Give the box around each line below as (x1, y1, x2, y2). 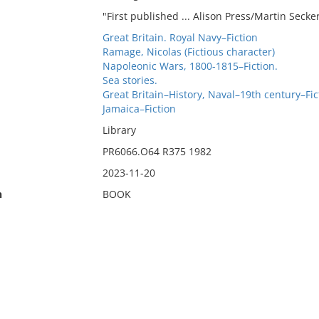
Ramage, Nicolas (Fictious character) (102, 45, 275, 58)
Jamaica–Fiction (102, 102, 176, 115)
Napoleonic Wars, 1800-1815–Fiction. (102, 59, 278, 73)
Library (102, 123, 136, 137)
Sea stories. (102, 73, 157, 87)
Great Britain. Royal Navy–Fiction (102, 31, 258, 44)
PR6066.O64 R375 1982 (102, 145, 211, 158)
